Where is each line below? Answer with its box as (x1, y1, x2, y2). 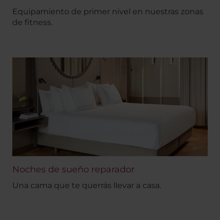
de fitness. (12, 18, 53, 27)
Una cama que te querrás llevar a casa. (12, 181, 161, 191)
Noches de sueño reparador (12, 164, 135, 175)
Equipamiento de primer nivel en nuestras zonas (12, 7, 203, 17)
